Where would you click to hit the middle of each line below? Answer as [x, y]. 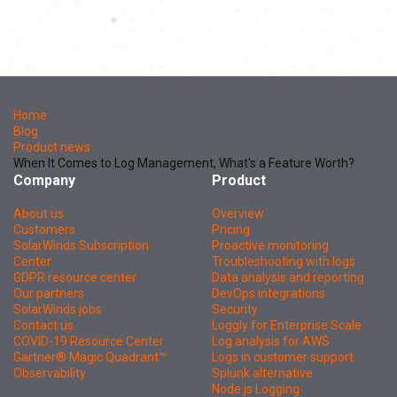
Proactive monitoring [270, 245]
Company [44, 180]
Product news [52, 147]
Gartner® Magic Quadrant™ [90, 357]
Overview [238, 213]
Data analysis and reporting [288, 277]
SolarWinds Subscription [81, 245]
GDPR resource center [75, 277]
